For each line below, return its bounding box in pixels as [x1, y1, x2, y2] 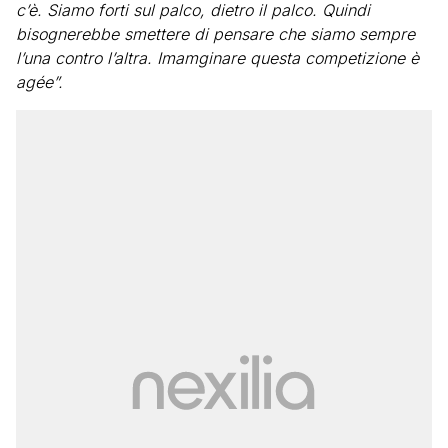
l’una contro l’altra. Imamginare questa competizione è [16, 48, 419, 68]
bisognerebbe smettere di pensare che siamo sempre [16, 24, 415, 44]
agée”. [16, 72, 63, 92]
